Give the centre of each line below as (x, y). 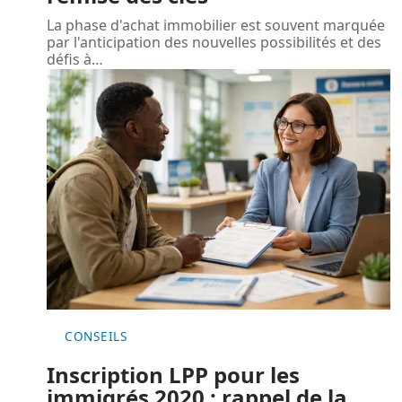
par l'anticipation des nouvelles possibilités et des (214, 42)
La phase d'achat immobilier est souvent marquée (216, 25)
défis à (69, 59)
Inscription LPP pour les (173, 374)
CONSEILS (96, 336)
